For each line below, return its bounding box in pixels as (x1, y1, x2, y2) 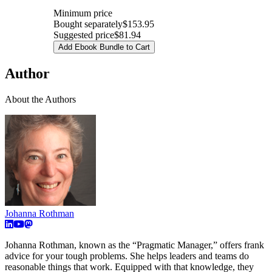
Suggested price (53, 30, 114, 41)
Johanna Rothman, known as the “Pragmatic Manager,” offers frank (5, 239, 264, 250)
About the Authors (5, 93, 76, 104)
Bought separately (53, 19, 123, 30)
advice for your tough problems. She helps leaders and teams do (5, 250, 249, 261)
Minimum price (53, 8, 112, 19)
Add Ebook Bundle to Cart (58, 42, 150, 52)
